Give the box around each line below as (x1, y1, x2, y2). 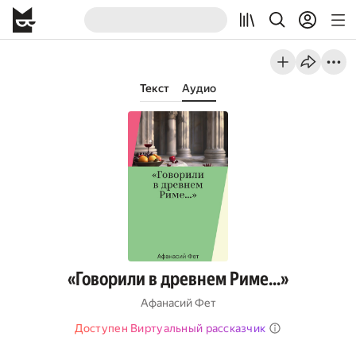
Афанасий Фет (140, 296, 216, 309)
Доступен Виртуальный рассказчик (74, 322, 266, 335)
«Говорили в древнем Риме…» (68, 268, 288, 290)
